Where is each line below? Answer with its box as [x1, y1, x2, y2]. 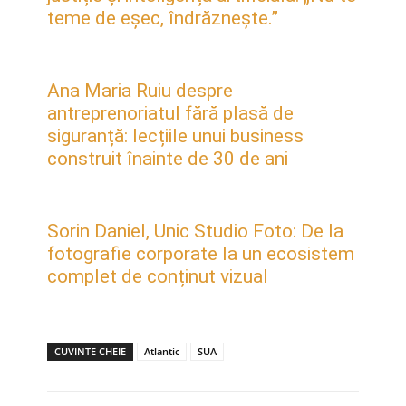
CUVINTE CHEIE [54, 344, 126, 359]
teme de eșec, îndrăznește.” [47, 7, 278, 30]
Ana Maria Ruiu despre [47, 80, 233, 102]
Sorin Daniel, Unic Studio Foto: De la [47, 220, 343, 243]
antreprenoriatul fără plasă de [47, 102, 294, 125]
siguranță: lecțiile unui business [47, 125, 304, 148]
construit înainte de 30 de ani [47, 148, 288, 170]
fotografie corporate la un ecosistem [47, 243, 354, 266]
